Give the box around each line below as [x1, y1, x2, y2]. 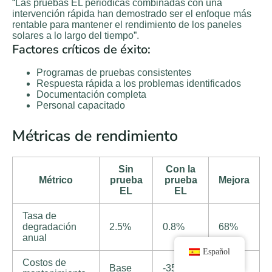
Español [203, 246, 231, 256]
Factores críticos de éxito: [12, 41, 151, 58]
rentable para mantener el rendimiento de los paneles [12, 19, 242, 30]
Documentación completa [36, 89, 146, 100]
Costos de [22, 257, 66, 268]
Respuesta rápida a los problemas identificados [36, 78, 241, 89]
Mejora [219, 175, 250, 186]
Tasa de [22, 211, 56, 222]
